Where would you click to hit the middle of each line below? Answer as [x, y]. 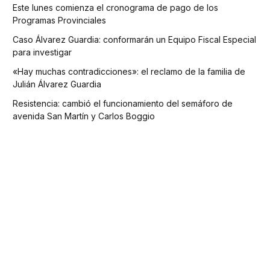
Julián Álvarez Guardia [57, 84]
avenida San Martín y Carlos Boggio [84, 116]
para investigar [42, 52]
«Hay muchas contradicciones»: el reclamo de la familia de [129, 72]
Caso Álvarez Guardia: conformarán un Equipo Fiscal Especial [134, 40]
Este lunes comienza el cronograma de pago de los [115, 8]
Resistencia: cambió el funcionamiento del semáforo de [123, 104]
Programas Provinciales [59, 20]
